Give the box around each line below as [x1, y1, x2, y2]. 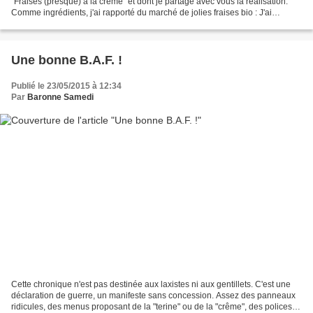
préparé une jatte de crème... [11, 19, 120, 29]
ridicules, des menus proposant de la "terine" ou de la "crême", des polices [11, 301, 292, 312]
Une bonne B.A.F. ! [11, 53, 122, 68]
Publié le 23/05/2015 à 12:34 [11, 81, 122, 92]
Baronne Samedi [27, 92, 94, 103]
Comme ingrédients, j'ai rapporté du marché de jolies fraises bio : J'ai [11, 8, 272, 18]
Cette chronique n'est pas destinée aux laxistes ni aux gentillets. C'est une [11, 279, 291, 289]
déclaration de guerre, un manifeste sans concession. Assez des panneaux [11, 290, 296, 300]
